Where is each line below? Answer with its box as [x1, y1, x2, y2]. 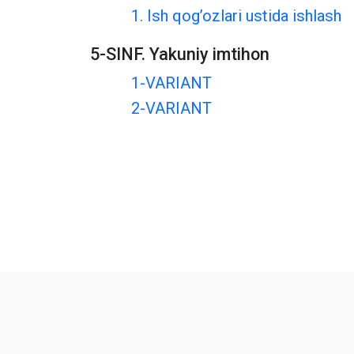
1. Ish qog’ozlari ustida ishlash [131, 6, 341, 25]
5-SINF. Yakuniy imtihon [90, 44, 269, 64]
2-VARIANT [131, 99, 212, 118]
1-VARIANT [131, 73, 212, 92]
